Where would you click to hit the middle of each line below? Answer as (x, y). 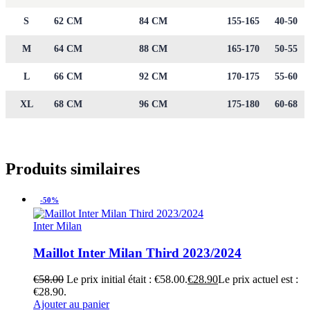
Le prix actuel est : (258, 280)
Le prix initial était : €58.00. (127, 280)
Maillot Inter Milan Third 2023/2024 (137, 253)
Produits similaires (73, 169)
